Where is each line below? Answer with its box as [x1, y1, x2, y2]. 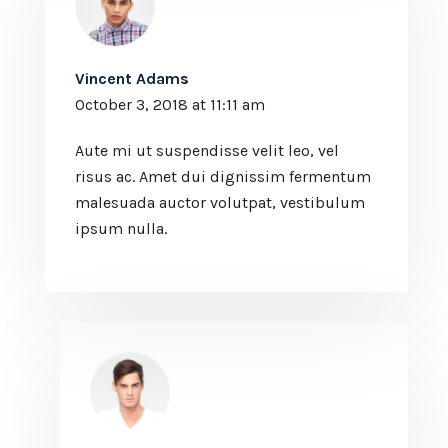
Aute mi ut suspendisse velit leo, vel [75, 140, 339, 160]
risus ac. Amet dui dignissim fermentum [75, 166, 371, 186]
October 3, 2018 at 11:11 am [75, 94, 265, 114]
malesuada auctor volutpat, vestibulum [75, 192, 365, 212]
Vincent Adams [75, 68, 189, 88]
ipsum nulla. [75, 218, 167, 238]
